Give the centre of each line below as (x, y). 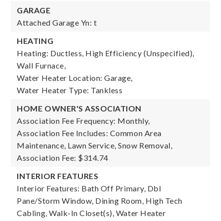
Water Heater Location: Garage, (75, 78)
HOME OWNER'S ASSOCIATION (79, 108)
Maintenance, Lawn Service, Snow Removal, (95, 145)
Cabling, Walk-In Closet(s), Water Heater (92, 213)
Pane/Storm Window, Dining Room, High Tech (100, 201)
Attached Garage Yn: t (57, 22)
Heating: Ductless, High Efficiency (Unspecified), (106, 53)
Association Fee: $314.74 (63, 158)
